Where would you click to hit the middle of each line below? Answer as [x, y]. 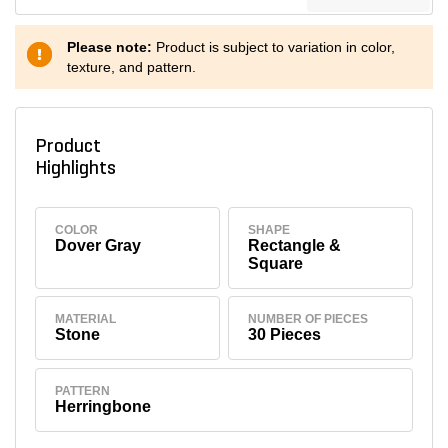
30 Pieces [285, 335]
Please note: [111, 47]
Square [276, 263]
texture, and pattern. [131, 67]
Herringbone [103, 407]
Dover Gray [98, 245]
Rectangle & [295, 245]
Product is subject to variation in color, [275, 47]
